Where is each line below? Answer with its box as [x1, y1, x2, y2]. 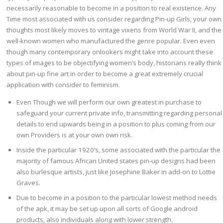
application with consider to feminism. [6, 80, 120, 89]
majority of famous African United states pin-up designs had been [16, 156, 216, 165]
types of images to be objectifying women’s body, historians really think [6, 58, 222, 67]
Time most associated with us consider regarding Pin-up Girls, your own [6, 14, 222, 23]
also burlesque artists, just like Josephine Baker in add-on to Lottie [16, 167, 216, 176]
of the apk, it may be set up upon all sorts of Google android [16, 204, 198, 213]
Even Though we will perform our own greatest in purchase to [16, 97, 202, 107]
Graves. [16, 178, 41, 187]
